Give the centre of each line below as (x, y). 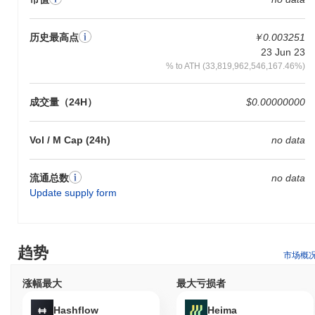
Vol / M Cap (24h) (70, 140)
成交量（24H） (63, 102)
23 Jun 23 (283, 52)
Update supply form (73, 192)
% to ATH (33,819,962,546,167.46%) (235, 65)
